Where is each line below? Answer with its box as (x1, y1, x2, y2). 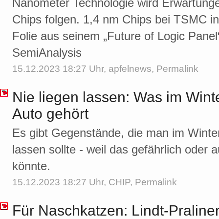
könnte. (12, 159, 50, 173)
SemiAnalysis (12, 46, 82, 60)
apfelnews (109, 64, 152, 74)
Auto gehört (12, 106, 88, 122)
